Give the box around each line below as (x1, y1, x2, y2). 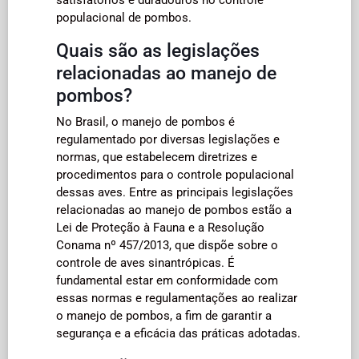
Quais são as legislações (56, 38, 260, 62)
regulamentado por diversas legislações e (56, 131, 280, 147)
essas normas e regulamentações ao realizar (56, 290, 297, 305)
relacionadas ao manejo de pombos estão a (56, 202, 292, 217)
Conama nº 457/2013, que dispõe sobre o (56, 237, 278, 252)
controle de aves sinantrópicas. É (56, 255, 235, 270)
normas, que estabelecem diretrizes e (56, 149, 257, 164)
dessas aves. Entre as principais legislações (56, 184, 293, 200)
